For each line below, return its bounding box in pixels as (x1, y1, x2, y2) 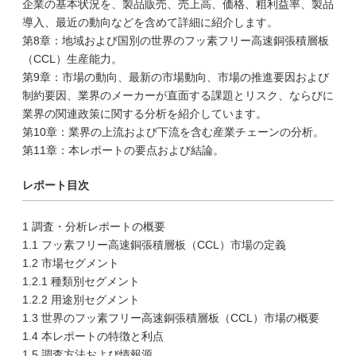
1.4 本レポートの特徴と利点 (22, 330, 164, 342)
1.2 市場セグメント (22, 257, 119, 269)
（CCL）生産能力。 (22, 52, 122, 65)
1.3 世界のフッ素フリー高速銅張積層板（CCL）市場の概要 (22, 311, 319, 324)
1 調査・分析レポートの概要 (22, 220, 165, 233)
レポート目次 (22, 179, 89, 192)
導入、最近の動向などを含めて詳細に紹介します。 (22, 16, 278, 29)
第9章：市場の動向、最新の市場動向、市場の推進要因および (22, 71, 329, 83)
